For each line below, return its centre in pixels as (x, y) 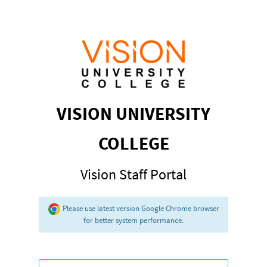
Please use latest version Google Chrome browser (140, 209)
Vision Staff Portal (133, 175)
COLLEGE (133, 143)
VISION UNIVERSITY (133, 114)
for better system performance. (133, 221)
